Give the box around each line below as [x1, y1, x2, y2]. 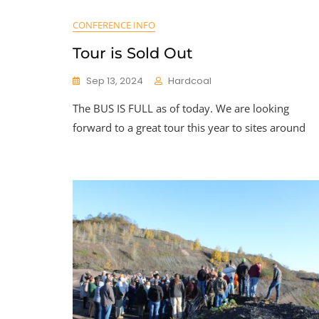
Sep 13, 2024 [86, 73, 143, 88]
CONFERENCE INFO [73, 18, 155, 31]
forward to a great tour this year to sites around [73, 120, 305, 135]
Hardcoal [168, 73, 211, 88]
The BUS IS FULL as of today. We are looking [73, 100, 289, 115]
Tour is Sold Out [73, 43, 193, 62]
